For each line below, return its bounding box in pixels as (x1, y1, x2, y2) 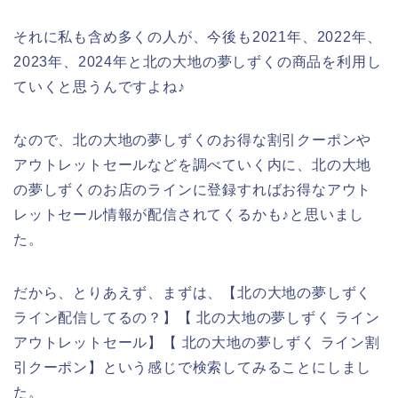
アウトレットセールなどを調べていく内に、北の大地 (13, 156, 372, 172)
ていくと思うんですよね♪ (13, 78, 186, 94)
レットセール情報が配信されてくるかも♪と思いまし (13, 206, 365, 222)
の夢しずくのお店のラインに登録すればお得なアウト (13, 181, 372, 197)
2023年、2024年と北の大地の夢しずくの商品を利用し (13, 53, 382, 69)
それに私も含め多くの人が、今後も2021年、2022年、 (13, 28, 382, 44)
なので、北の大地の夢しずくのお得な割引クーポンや (13, 131, 372, 147)
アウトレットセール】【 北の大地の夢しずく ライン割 (13, 334, 380, 350)
